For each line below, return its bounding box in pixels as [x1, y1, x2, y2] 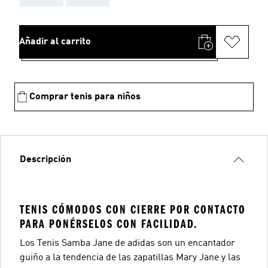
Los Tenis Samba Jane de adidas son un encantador [20, 239, 235, 248]
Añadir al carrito [19, 37, 91, 47]
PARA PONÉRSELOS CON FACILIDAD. [20, 217, 197, 231]
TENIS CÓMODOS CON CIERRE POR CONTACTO [20, 203, 246, 217]
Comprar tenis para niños [29, 92, 141, 102]
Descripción [20, 155, 71, 165]
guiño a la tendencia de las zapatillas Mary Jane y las [20, 253, 240, 263]
